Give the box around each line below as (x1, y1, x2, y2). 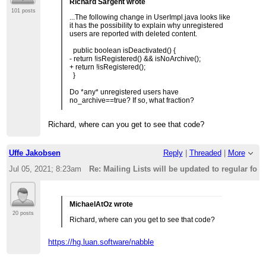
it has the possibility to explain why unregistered (69, 21, 224, 30)
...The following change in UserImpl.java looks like (69, 12, 231, 21)
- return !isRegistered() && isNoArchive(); (69, 54, 201, 63)
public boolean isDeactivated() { (69, 46, 176, 55)
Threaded (189, 148, 221, 157)
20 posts (12, 210, 34, 216)
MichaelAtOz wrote (69, 199, 134, 208)
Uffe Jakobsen (8, 148, 61, 157)
